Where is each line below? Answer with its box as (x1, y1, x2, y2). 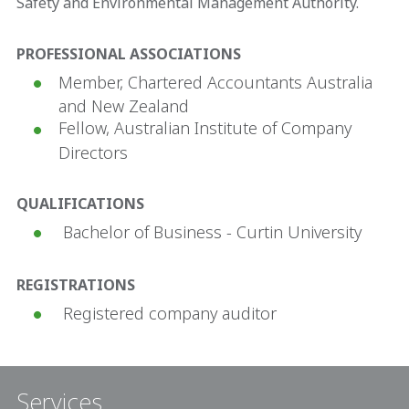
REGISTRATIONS (16, 274, 135, 295)
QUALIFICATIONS (16, 193, 144, 214)
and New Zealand (58, 95, 189, 118)
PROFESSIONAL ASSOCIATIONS (16, 44, 241, 65)
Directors (58, 141, 128, 163)
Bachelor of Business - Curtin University (58, 220, 362, 243)
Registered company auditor (58, 301, 277, 324)
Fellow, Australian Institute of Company (58, 117, 351, 140)
